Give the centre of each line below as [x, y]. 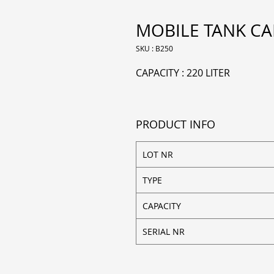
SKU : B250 [154, 48]
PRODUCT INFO [176, 124]
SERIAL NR [164, 231]
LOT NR [158, 154]
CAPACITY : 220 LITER [183, 73]
